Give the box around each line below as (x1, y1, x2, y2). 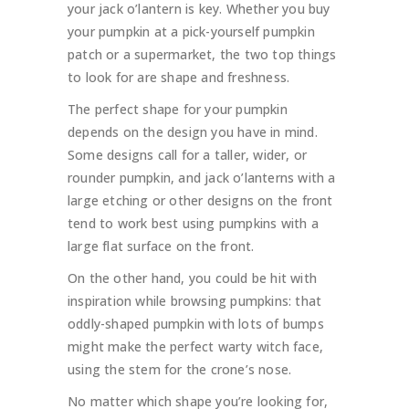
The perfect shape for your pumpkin (68, 100, 288, 119)
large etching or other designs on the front (68, 192, 333, 210)
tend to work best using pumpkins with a (68, 215, 319, 233)
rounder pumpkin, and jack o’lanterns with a (68, 169, 336, 187)
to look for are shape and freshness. (68, 68, 290, 87)
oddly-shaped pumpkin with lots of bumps (68, 315, 324, 333)
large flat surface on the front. (68, 237, 255, 256)
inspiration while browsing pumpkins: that (68, 292, 322, 310)
